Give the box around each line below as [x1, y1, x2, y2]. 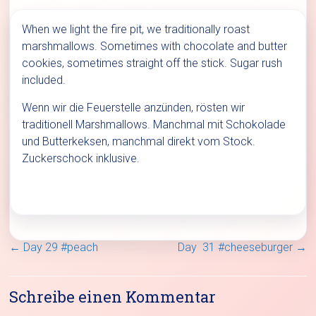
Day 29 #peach [20, 241, 99, 255]
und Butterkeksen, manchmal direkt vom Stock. [22, 135, 256, 149]
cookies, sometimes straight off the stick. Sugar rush [22, 56, 283, 71]
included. [22, 73, 66, 87]
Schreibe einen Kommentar [9, 286, 217, 308]
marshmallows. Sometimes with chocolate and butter [22, 39, 288, 54]
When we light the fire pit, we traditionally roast [22, 23, 250, 37]
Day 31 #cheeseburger [177, 241, 296, 255]
